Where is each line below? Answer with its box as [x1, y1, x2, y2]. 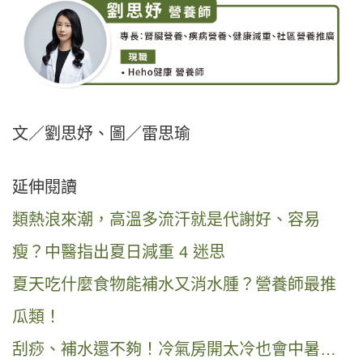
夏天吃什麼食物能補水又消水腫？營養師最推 [12, 275, 336, 294]
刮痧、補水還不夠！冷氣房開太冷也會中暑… [12, 340, 336, 359]
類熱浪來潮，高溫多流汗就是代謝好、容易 [12, 211, 320, 229]
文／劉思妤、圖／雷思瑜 [12, 125, 190, 143]
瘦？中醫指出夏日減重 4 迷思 [12, 243, 225, 262]
